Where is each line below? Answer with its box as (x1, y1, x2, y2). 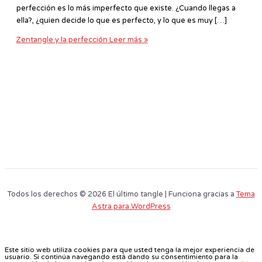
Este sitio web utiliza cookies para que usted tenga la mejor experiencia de (5, 246, 254, 254)
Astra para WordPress (91, 201, 171, 211)
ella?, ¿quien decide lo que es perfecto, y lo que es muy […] (16, 15, 227, 25)
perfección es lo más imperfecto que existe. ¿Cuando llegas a (16, 3, 236, 13)
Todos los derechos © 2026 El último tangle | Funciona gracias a (7, 189, 236, 199)
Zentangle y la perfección (16, 35, 108, 45)
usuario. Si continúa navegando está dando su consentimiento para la (5, 253, 238, 261)
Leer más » (107, 35, 148, 45)
